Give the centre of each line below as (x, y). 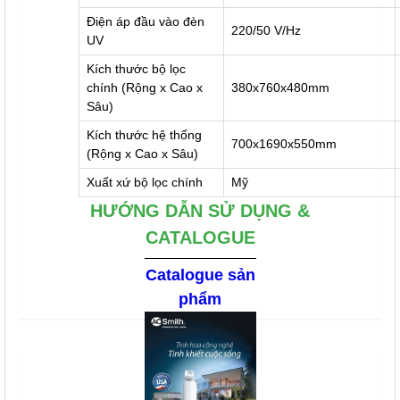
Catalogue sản (200, 275)
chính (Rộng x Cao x (145, 88)
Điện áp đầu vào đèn (146, 22)
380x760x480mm (280, 88)
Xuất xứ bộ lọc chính (145, 183)
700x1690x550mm (284, 144)
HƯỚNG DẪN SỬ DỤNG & (200, 211)
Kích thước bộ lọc (136, 69)
